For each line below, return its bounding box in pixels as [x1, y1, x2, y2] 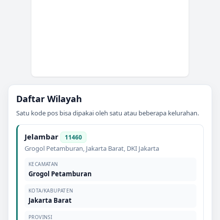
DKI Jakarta [127, 143, 159, 153]
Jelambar [25, 131, 58, 141]
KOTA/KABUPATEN [28, 187, 74, 194]
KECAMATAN [28, 160, 58, 167]
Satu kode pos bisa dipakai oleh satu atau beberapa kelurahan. [16, 108, 199, 117]
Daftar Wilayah [16, 92, 82, 105]
